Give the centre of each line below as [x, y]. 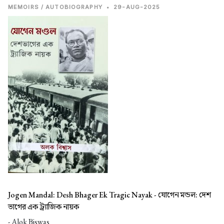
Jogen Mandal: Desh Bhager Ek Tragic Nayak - [83, 195]
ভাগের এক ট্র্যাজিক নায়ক [43, 207]
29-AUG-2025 [137, 7]
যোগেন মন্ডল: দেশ [184, 195]
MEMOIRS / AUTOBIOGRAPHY [55, 7]
